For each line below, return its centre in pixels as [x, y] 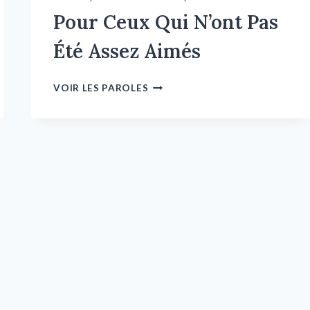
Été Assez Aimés [127, 51]
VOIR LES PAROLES [101, 88]
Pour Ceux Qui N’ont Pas [166, 22]
